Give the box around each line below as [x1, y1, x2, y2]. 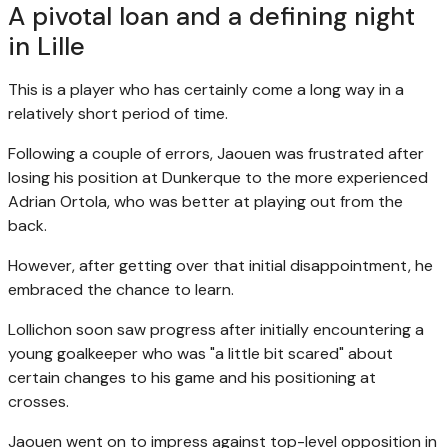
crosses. [8, 390, 69, 412]
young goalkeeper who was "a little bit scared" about [8, 342, 393, 364]
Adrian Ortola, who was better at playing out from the [8, 190, 403, 212]
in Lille [8, 29, 85, 63]
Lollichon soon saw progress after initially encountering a [8, 318, 424, 340]
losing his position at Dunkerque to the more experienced [8, 166, 428, 188]
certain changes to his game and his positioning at [8, 366, 376, 388]
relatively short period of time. [8, 102, 228, 124]
